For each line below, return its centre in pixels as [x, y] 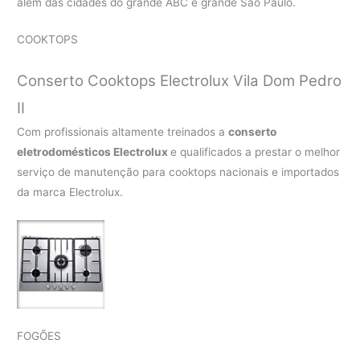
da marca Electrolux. [70, 192]
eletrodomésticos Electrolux [94, 152]
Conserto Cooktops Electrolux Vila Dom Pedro [180, 81]
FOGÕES [39, 336]
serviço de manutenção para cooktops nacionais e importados [178, 172]
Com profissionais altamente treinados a [123, 132]
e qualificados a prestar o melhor [256, 152]
